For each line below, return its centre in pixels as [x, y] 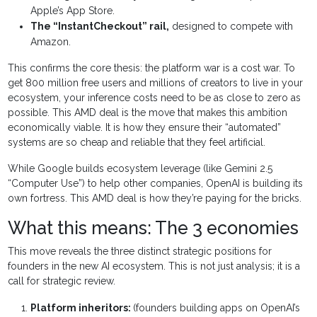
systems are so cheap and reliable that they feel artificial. [137, 143]
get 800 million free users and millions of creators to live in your [156, 83]
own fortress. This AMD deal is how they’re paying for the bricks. [155, 198]
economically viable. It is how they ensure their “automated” [145, 128]
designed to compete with [231, 27]
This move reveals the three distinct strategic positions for [140, 252]
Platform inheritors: [82, 308]
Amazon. [51, 42]
